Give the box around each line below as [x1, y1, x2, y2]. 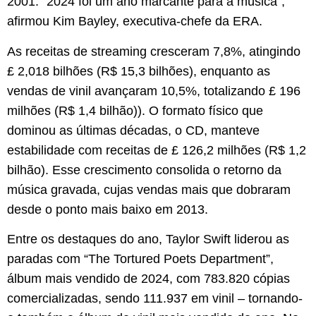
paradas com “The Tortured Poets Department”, [7, 251, 274, 266]
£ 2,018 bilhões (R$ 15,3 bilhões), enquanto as [7, 63, 270, 78]
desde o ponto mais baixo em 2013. [7, 202, 208, 217]
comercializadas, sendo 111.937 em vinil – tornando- [7, 291, 303, 305]
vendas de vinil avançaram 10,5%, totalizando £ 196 [7, 83, 300, 98]
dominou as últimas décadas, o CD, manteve [7, 123, 260, 138]
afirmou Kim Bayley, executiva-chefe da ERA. [7, 14, 262, 29]
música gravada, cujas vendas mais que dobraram [7, 182, 291, 197]
